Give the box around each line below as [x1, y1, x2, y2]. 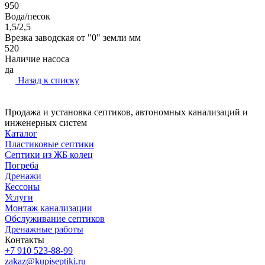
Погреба [5, 160, 38, 170]
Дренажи [5, 170, 41, 181]
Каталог [5, 128, 37, 138]
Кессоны [5, 181, 40, 192]
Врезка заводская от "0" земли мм [5, 32, 141, 43]
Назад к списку [18, 75, 79, 85]
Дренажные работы [5, 224, 83, 234]
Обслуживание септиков [5, 213, 105, 224]
